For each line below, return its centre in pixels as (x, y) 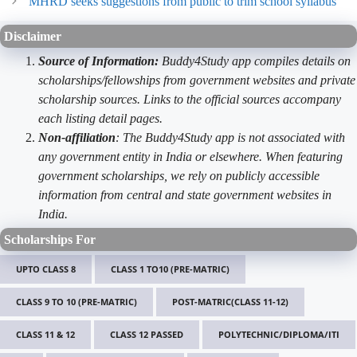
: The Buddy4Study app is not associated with (230, 138)
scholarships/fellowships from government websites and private (197, 80)
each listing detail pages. (100, 119)
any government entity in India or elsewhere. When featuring (190, 157)
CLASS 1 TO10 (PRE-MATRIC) (170, 269)
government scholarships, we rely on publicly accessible (179, 176)
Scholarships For (50, 240)
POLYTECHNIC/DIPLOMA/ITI (279, 335)
